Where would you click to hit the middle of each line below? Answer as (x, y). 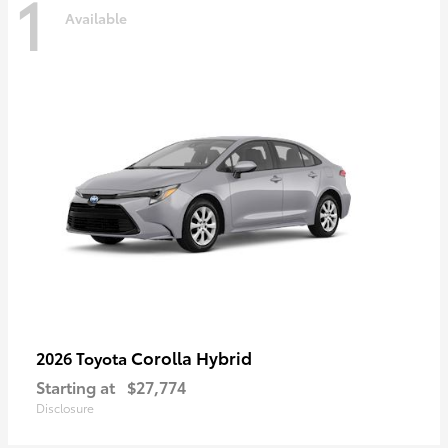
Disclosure (65, 407)
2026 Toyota (83, 357)
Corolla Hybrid (191, 356)
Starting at (75, 386)
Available (96, 18)
